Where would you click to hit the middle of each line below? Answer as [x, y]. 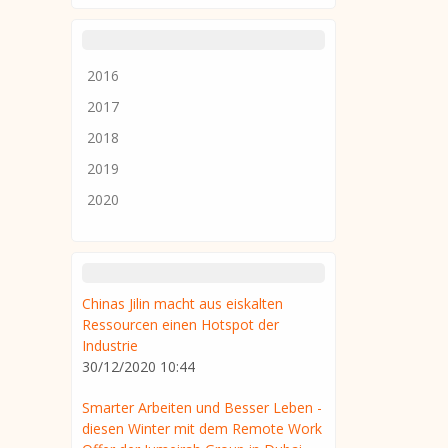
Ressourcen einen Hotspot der [180, 324]
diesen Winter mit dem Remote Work [202, 428]
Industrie [110, 345]
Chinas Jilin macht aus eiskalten [182, 303]
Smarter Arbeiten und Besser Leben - [202, 407]
